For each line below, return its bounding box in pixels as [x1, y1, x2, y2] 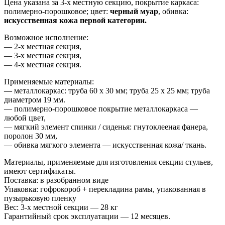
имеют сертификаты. [4, 166, 76, 175]
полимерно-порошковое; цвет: [4, 7, 110, 16]
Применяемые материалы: [4, 77, 94, 86]
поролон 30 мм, [4, 131, 57, 140]
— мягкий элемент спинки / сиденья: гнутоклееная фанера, [4, 122, 208, 131]
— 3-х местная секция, [4, 51, 81, 60]
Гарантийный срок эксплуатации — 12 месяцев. [4, 211, 170, 220]
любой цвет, [4, 113, 46, 122]
